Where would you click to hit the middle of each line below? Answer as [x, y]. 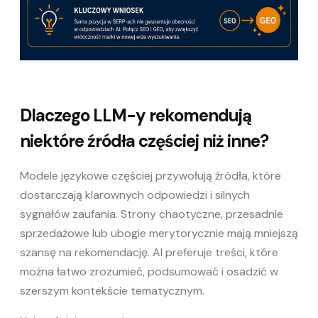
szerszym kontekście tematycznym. [112, 290]
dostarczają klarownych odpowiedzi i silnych [135, 194]
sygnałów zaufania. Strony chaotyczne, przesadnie [152, 214]
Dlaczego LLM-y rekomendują [136, 115]
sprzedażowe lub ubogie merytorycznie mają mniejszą [159, 233]
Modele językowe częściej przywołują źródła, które [150, 175]
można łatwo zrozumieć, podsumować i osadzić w [149, 271]
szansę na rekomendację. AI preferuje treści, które [149, 252]
